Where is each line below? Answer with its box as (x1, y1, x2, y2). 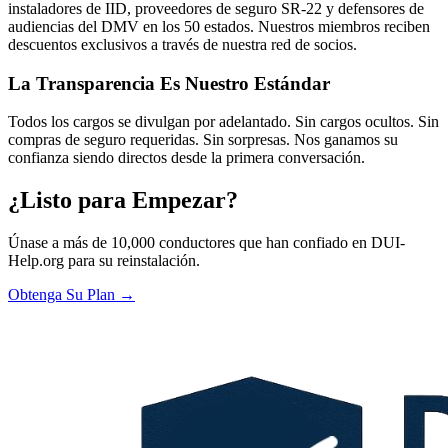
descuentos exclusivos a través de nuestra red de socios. (8, 36, 357, 53)
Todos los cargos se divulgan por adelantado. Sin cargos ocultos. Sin (8, 113, 439, 131)
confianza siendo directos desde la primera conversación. (8, 149, 365, 167)
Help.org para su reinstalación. (8, 252, 200, 270)
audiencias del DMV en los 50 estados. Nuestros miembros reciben (8, 18, 430, 35)
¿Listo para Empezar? (8, 187, 238, 214)
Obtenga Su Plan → (8, 286, 135, 304)
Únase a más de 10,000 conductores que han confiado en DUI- (8, 234, 405, 252)
